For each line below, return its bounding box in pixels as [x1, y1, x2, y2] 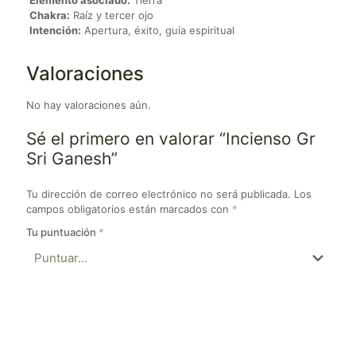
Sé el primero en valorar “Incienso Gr [26, 129, 315, 149]
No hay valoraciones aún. [26, 99, 151, 112]
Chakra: [29, 9, 70, 22]
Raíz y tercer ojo [69, 9, 153, 22]
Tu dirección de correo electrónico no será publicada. [26, 188, 291, 201]
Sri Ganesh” [26, 149, 118, 169]
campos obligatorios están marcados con [26, 203, 232, 216]
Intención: [29, 24, 81, 37]
